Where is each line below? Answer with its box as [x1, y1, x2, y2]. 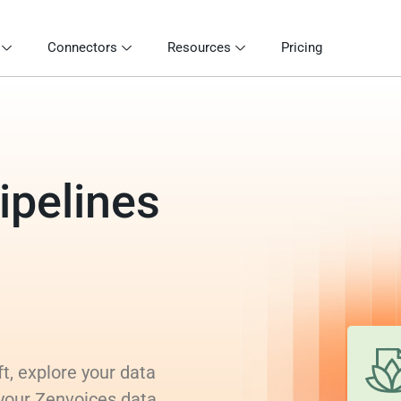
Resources [167, 38, 231, 55]
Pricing [281, 38, 322, 55]
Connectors [47, 38, 117, 55]
